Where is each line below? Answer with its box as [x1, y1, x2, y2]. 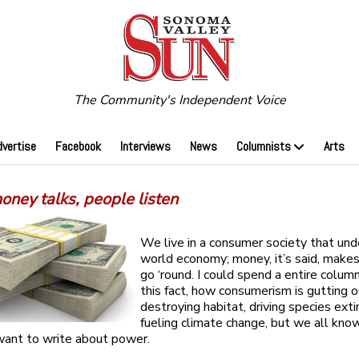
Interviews [119, 138, 171, 155]
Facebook [54, 138, 101, 155]
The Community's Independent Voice [73, 91, 286, 110]
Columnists [236, 138, 291, 155]
